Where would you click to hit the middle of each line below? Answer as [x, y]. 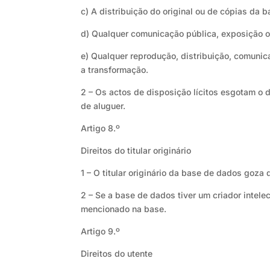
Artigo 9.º [101, 231]
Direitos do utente [117, 254]
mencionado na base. [124, 209]
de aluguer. [103, 106]
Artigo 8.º [101, 128]
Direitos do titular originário [136, 151]
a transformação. [115, 70]
